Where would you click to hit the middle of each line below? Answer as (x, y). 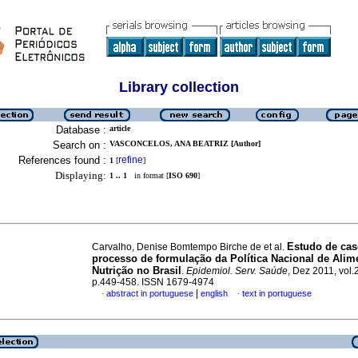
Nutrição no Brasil (137, 270)
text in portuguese (277, 293)
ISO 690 (183, 175)
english (214, 293)
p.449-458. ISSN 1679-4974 (153, 282)
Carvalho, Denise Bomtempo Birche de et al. (189, 247)
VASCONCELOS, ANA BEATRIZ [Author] (185, 143)
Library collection (179, 87)
